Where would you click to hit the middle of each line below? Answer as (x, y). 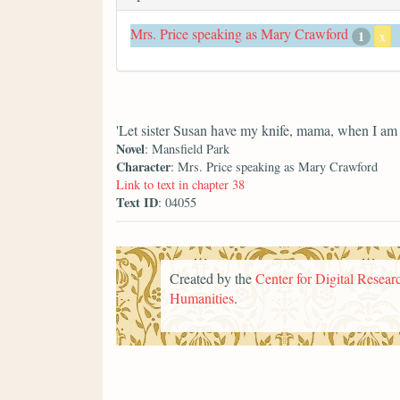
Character (143, 167)
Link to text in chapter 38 (180, 185)
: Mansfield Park (187, 149)
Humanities (202, 298)
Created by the (212, 278)
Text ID (137, 203)
